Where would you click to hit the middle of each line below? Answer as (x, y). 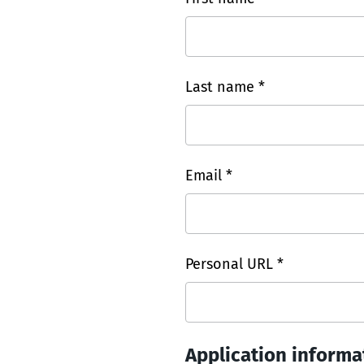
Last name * (225, 87)
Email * (209, 175)
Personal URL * (234, 264)
